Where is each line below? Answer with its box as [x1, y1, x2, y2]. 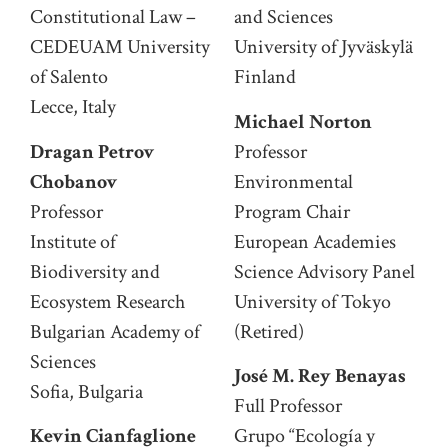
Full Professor [234, 393, 342, 420]
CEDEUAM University [30, 34, 210, 61]
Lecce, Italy [30, 94, 116, 121]
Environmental [234, 168, 353, 195]
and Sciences [234, 4, 333, 31]
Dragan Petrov [30, 138, 155, 165]
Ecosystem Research [30, 288, 185, 315]
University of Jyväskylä [234, 34, 413, 61]
